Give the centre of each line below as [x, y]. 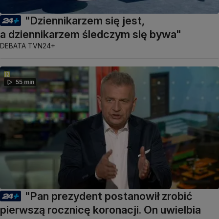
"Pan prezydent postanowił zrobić [109, 196]
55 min [25, 82]
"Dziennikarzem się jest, [85, 21]
